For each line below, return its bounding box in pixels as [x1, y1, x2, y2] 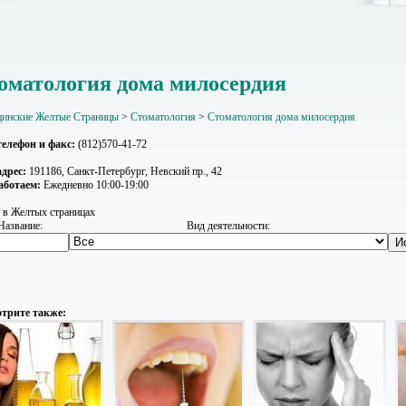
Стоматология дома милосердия [208, 111, 355, 123]
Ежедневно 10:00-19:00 [41, 179, 149, 191]
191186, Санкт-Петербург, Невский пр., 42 [26, 165, 222, 178]
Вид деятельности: [187, 219, 270, 232]
